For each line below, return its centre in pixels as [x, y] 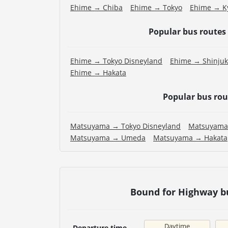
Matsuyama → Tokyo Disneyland [125, 126]
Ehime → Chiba [96, 8]
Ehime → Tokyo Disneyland [116, 61]
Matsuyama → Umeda [108, 138]
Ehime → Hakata [98, 73]
